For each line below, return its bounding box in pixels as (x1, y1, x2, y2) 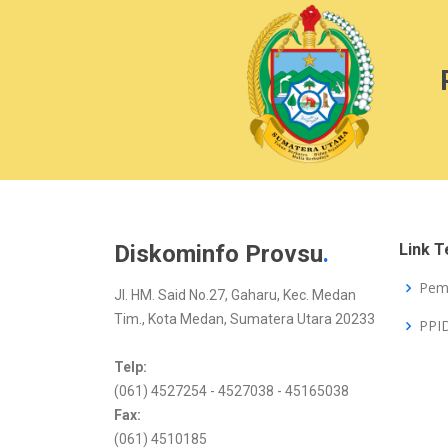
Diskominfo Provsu (114, 240, 323, 268)
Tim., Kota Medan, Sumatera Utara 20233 (114, 311, 375, 327)
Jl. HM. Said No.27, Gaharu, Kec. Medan (114, 287, 356, 303)
